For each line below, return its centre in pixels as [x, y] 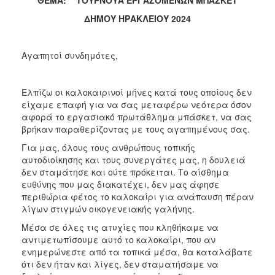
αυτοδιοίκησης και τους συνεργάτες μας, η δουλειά [134, 159]
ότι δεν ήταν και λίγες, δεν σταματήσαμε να [120, 264]
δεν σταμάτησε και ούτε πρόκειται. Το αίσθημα [125, 172]
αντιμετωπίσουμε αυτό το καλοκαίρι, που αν [118, 239]
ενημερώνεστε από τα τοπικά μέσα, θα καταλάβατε [137, 251]
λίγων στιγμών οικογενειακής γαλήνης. [108, 208]
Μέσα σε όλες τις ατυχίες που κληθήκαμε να [120, 227]
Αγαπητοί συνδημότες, [70, 55]
